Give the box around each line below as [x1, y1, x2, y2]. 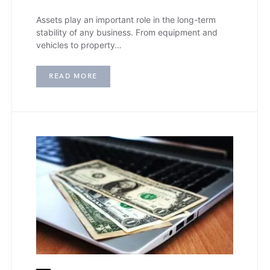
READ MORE [49, 72, 98, 81]
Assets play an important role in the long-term [36, 14, 216, 25]
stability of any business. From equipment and [36, 27, 218, 38]
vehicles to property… [36, 40, 122, 51]
